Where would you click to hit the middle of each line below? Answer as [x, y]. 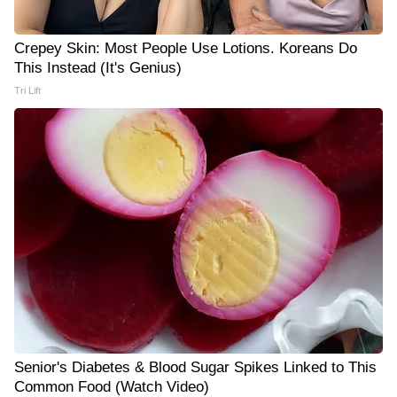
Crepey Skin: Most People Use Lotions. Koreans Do [186, 49]
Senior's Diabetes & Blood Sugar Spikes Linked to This [195, 368]
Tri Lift [27, 91]
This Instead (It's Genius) [98, 68]
